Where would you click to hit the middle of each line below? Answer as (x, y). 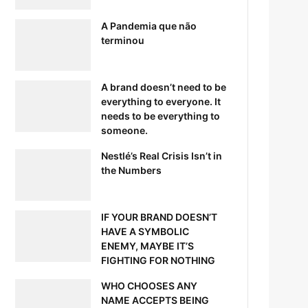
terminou (123, 40)
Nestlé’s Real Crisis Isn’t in (162, 155)
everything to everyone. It (161, 101)
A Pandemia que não (149, 25)
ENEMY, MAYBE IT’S (148, 245)
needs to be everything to (161, 115)
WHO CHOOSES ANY (150, 285)
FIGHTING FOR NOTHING (158, 260)
